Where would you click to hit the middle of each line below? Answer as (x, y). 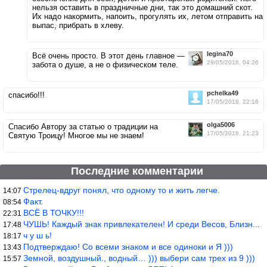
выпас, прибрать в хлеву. (78, 26)
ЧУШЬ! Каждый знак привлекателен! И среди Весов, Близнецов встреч (138, 224)
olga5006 (221, 125)
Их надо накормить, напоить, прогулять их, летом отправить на (148, 17)
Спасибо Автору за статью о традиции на (83, 127)
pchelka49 (223, 93)
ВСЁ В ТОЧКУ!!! (54, 213)
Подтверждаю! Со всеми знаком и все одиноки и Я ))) (128, 247)
